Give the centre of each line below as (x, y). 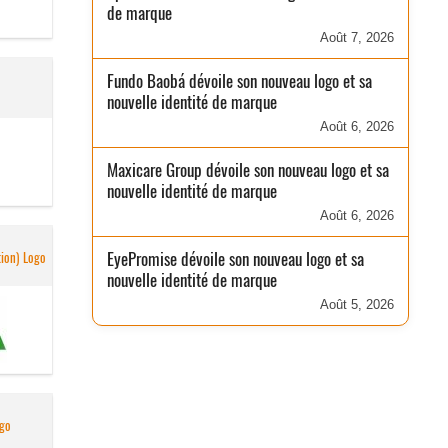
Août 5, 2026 (356, 304)
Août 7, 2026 (356, 37)
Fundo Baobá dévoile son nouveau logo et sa (240, 81)
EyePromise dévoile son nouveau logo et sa (236, 259)
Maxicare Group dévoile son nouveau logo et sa (248, 170)
